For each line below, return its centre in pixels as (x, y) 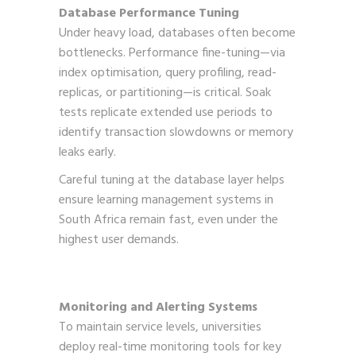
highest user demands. (119, 240)
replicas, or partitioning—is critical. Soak (165, 93)
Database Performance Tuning (149, 13)
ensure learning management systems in (166, 200)
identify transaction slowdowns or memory (176, 132)
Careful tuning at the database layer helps (172, 180)
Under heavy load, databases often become (177, 33)
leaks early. (87, 152)
